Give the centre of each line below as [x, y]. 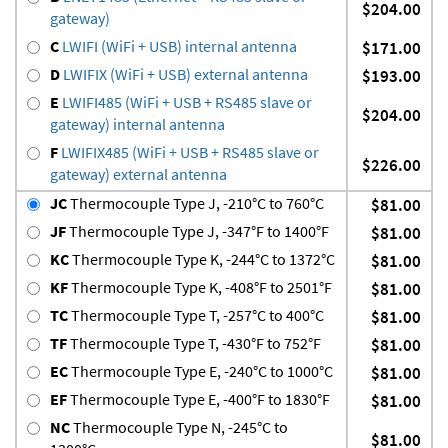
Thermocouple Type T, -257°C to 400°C [196, 315]
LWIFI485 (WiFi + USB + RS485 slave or [185, 102]
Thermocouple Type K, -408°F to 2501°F [200, 287]
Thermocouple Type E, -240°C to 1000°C [200, 371]
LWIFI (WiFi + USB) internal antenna [178, 46]
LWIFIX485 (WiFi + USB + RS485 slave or [188, 152]
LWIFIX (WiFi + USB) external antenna [184, 74]
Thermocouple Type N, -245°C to [179, 427]
